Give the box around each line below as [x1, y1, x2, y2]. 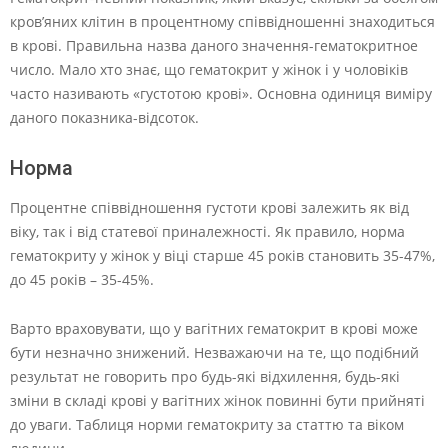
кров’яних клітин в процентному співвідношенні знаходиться [10, 12, 435, 32]
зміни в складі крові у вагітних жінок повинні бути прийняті [10, 391, 425, 411]
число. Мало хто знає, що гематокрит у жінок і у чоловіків [10, 60, 408, 80]
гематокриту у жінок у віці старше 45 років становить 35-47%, [10, 246, 435, 266]
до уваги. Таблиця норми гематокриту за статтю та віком [10, 415, 404, 435]
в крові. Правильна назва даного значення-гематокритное [10, 36, 418, 56]
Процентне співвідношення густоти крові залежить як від [10, 198, 409, 218]
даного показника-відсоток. [10, 108, 199, 128]
